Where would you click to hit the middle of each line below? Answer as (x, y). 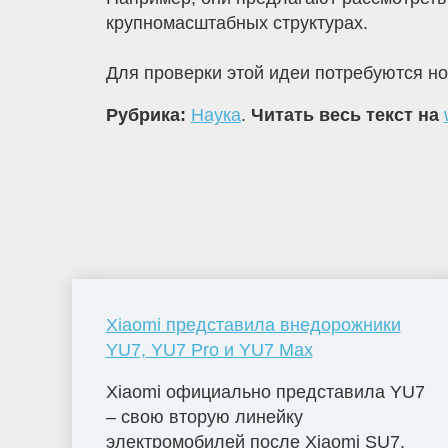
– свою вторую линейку (204, 416)
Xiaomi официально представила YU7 (265, 391)
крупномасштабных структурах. (236, 23)
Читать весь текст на (347, 115)
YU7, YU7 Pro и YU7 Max (209, 349)
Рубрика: (148, 115)
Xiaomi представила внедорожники (253, 324)
